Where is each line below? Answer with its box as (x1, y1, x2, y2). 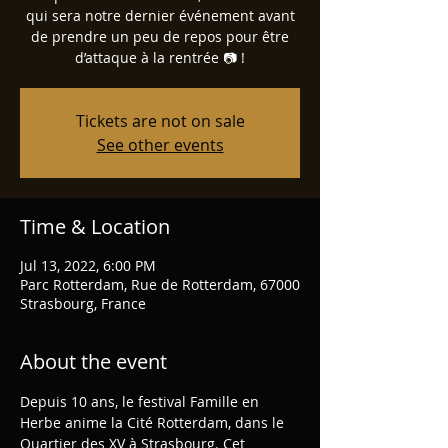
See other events (96, 134, 224, 156)
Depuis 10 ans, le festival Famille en (20, 392, 263, 411)
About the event (20, 348, 167, 375)
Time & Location (20, 213, 170, 240)
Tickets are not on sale (75, 110, 245, 132)
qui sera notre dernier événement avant (25, 6, 295, 25)
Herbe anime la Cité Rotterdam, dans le (20, 413, 288, 432)
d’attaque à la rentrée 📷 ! (75, 48, 245, 67)
